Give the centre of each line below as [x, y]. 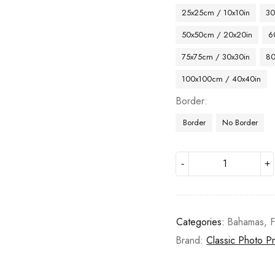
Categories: [201, 222]
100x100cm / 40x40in [222, 79]
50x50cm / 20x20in [217, 35]
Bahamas [246, 222]
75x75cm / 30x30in [216, 57]
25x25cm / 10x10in [216, 13]
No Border [240, 122]
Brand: [191, 240]
